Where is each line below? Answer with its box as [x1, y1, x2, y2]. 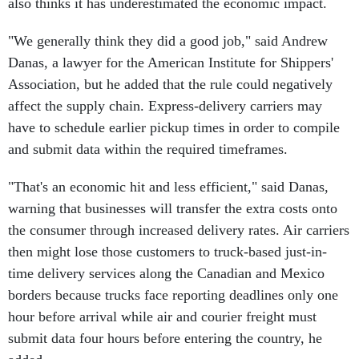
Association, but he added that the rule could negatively [8, 76, 333, 92]
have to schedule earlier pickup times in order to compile [8, 119, 340, 135]
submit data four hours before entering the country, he [8, 330, 322, 346]
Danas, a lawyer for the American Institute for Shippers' [8, 54, 333, 71]
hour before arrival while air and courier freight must [8, 309, 317, 325]
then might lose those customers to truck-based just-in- [8, 244, 327, 260]
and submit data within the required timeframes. [8, 141, 288, 157]
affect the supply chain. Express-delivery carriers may [8, 98, 322, 114]
